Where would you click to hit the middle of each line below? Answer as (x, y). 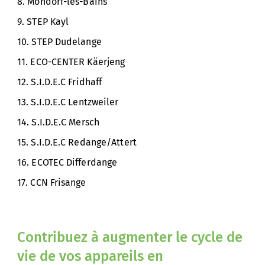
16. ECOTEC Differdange (67, 162)
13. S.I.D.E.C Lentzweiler (68, 102)
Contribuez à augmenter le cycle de (130, 237)
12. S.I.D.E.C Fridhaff (60, 82)
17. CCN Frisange (52, 182)
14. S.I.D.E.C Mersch (58, 122)
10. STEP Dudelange (59, 42)
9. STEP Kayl (43, 22)
